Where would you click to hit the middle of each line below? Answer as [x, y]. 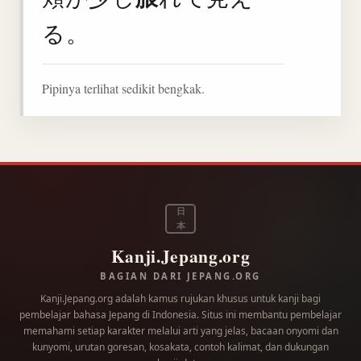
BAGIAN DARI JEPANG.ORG [180, 276]
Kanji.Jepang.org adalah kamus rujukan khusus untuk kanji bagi [180, 299]
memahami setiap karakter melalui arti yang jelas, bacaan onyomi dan [180, 331]
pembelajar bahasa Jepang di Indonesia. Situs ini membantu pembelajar [180, 315]
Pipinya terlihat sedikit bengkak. [124, 88]
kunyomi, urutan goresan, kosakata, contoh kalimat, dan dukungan [180, 347]
